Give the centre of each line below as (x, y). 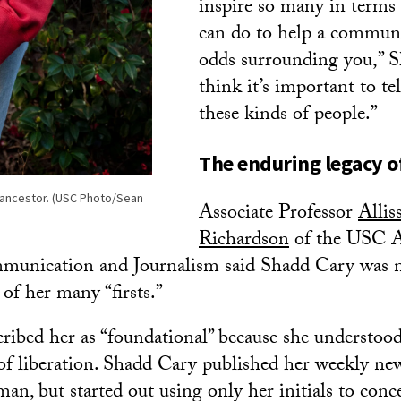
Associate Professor (278, 214)
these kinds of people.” (288, 116)
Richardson (244, 241)
